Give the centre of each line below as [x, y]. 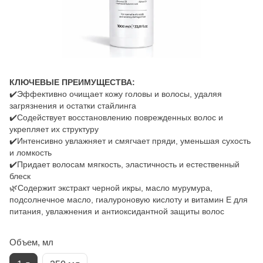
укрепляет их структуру [54, 129]
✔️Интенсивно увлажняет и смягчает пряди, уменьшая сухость [130, 141]
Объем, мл [31, 242]
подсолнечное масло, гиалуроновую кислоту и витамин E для [129, 199]
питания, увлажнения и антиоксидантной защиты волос [117, 211]
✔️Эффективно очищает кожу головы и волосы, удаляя [116, 94]
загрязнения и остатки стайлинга [73, 105]
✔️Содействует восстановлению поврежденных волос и [116, 117]
